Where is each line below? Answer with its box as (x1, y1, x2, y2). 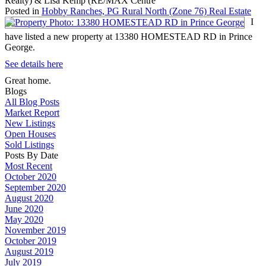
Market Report (5, 107, 59, 118)
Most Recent (5, 160, 52, 171)
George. (5, 42, 35, 52)
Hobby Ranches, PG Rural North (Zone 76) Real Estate (42, 5, 251, 16)
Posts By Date (5, 150, 58, 160)
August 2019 (5, 246, 53, 256)
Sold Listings (5, 139, 54, 150)
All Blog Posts (5, 96, 59, 107)
